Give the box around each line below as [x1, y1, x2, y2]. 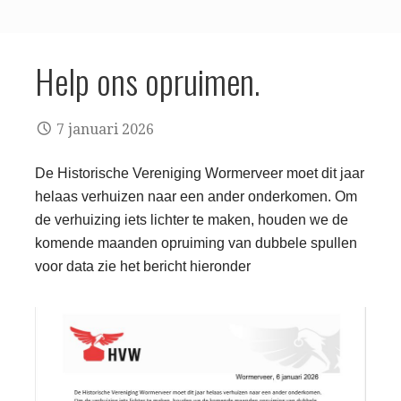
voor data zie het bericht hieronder [35, 258, 251, 274]
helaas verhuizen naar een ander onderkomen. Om [35, 188, 357, 204]
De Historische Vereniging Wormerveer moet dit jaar [35, 165, 364, 181]
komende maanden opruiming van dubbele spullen [35, 235, 357, 251]
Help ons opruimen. [35, 55, 260, 107]
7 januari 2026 [56, 120, 154, 138]
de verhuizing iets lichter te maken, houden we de [35, 211, 348, 227]
